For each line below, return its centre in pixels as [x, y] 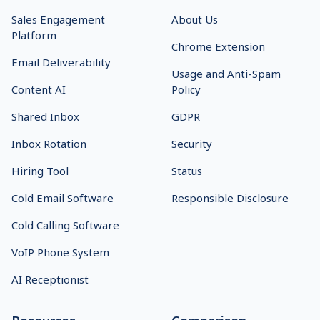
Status [187, 170]
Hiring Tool [40, 170]
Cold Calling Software [65, 225]
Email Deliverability [61, 62]
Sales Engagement [58, 19]
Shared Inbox [45, 116]
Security [192, 143]
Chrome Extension [218, 46]
